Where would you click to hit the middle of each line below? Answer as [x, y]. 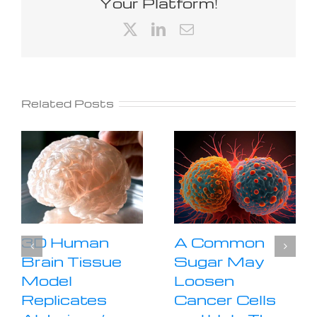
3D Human [65, 242]
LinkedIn [191, 28]
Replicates [64, 299]
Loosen [204, 280]
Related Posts [68, 103]
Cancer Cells [225, 299]
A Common [219, 242]
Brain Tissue [71, 261]
